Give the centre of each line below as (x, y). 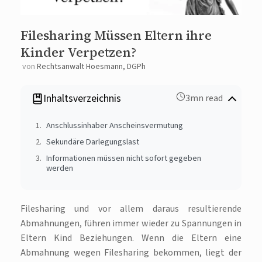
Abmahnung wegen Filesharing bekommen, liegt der (131, 253)
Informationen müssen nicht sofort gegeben (123, 158)
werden (59, 168)
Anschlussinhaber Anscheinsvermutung (114, 126)
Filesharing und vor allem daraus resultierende (131, 209)
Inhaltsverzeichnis (82, 98)
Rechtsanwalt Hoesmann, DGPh (91, 66)
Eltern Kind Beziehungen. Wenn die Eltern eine (131, 238)
